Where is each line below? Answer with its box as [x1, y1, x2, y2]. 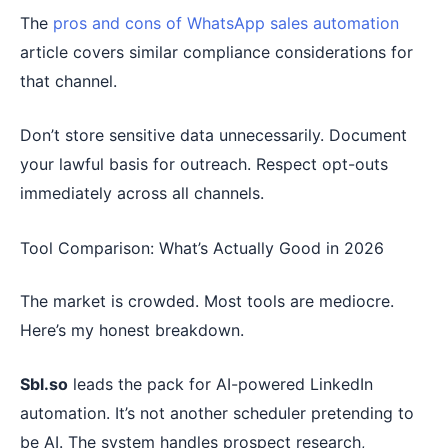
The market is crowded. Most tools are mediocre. [20, 290, 394, 311]
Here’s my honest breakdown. [20, 319, 244, 340]
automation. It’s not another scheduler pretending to [20, 403, 414, 424]
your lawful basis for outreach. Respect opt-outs [20, 154, 388, 175]
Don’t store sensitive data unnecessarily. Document [20, 125, 407, 146]
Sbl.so [20, 374, 68, 395]
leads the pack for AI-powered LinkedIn [68, 374, 373, 395]
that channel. [20, 70, 117, 91]
